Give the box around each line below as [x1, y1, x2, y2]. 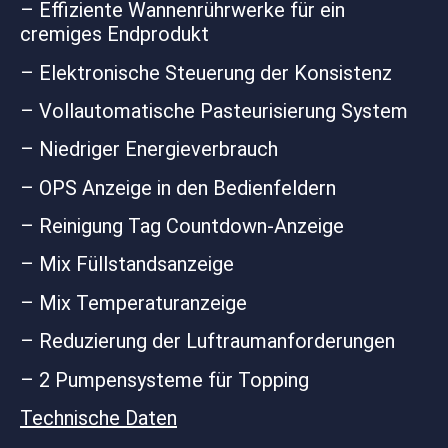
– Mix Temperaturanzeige [20, 290, 247, 315]
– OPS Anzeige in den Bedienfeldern [20, 175, 336, 200]
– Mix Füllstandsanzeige [20, 252, 234, 277]
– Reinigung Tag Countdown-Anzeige [20, 214, 344, 239]
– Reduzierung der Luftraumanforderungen [20, 329, 395, 354]
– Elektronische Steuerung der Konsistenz [20, 60, 392, 85]
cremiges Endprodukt [20, 22, 209, 47]
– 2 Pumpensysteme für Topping [20, 367, 309, 392]
